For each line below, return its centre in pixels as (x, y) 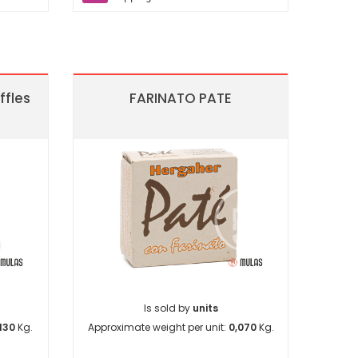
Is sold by (168, 308)
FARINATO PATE (181, 98)
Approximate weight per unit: (158, 328)
